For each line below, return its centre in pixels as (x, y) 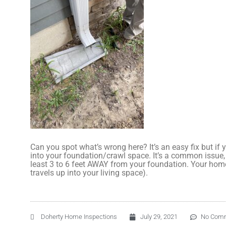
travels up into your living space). (89, 173)
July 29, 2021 (159, 217)
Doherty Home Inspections (79, 217)
